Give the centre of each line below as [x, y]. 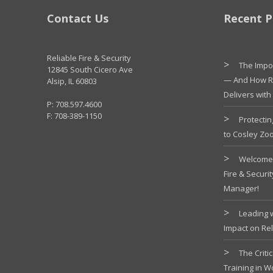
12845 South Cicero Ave [90, 69]
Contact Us [78, 18]
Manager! [242, 188]
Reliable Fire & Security [89, 58]
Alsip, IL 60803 [72, 81]
